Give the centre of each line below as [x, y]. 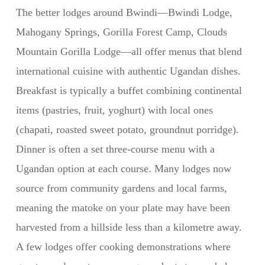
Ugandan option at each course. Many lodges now [123, 169]
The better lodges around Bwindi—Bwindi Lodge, [124, 12]
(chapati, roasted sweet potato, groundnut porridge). [127, 130]
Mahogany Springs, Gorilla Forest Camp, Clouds [121, 32]
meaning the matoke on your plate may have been [123, 208]
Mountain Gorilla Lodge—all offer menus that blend [129, 51]
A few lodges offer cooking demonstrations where [123, 247]
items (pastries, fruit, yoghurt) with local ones [114, 110]
